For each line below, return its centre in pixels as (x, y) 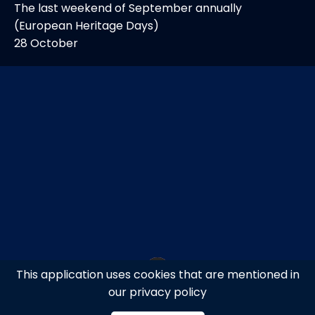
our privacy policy (157, 292)
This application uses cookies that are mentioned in (157, 275)
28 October (46, 44)
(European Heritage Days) (86, 26)
